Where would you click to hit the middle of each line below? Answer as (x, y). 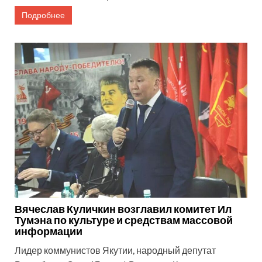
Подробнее (43, 15)
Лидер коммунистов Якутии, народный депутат (115, 250)
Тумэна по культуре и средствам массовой (124, 220)
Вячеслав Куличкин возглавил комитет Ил (123, 209)
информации (49, 231)
